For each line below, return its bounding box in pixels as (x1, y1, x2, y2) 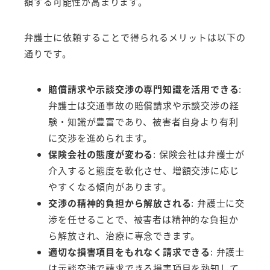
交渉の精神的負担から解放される (48, 196, 192, 210)
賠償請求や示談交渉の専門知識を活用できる (48, 83, 239, 96)
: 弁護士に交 (191, 196, 245, 210)
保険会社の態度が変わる (48, 148, 154, 161)
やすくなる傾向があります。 (48, 180, 172, 193)
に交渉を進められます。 (48, 131, 153, 145)
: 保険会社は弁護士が (153, 148, 245, 161)
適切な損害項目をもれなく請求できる (48, 245, 210, 259)
